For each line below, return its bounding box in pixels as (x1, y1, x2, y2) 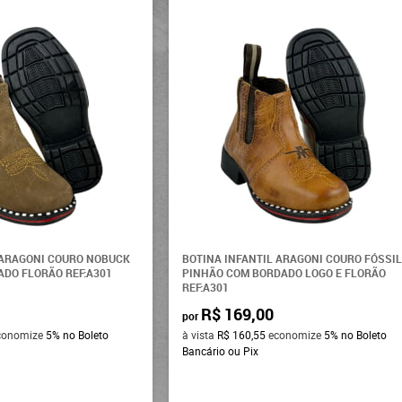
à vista (182, 327, 218, 342)
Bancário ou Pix (182, 343, 259, 358)
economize (266, 327, 325, 342)
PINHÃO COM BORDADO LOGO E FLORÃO (182, 265, 387, 280)
